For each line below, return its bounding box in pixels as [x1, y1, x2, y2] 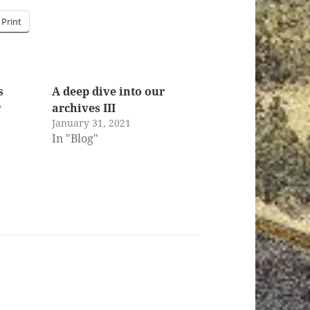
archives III [51, 100, 116, 116]
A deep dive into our [51, 83, 165, 99]
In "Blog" [51, 130, 98, 146]
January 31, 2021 [51, 116, 131, 129]
